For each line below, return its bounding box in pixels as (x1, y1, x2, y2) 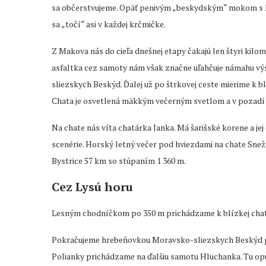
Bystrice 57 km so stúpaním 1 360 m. (52, 155, 186, 167)
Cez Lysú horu (52, 179, 133, 195)
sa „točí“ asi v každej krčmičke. (52, 18, 166, 30)
